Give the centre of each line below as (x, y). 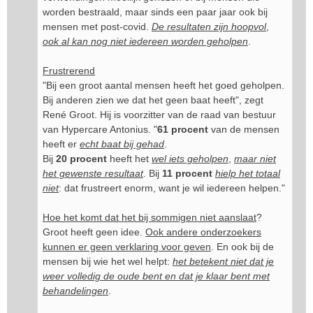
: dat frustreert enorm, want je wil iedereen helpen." (172, 188)
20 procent (81, 159)
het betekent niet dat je (223, 261)
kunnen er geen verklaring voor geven (127, 247)
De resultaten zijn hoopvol (209, 27)
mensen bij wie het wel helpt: (108, 261)
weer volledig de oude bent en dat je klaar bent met (156, 276)
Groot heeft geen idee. (94, 232)
